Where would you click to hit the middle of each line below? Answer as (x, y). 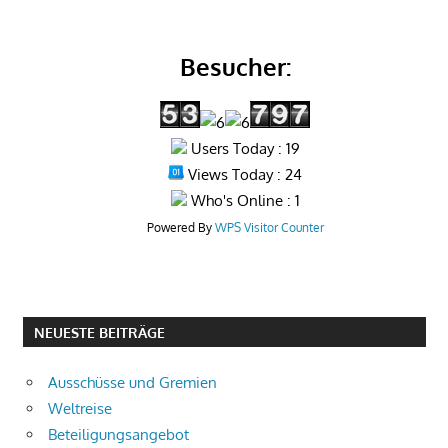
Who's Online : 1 (243, 200)
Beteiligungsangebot (118, 434)
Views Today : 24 (243, 174)
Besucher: (235, 66)
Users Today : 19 (243, 148)
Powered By (180, 227)
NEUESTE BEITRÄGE (99, 332)
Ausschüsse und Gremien (132, 382)
